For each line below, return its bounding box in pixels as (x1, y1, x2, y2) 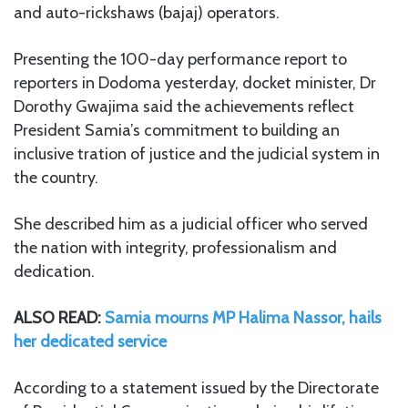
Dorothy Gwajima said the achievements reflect (14, 96, 354, 117)
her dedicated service (14, 331, 167, 352)
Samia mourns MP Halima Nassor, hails (105, 307, 382, 328)
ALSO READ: (14, 307, 105, 328)
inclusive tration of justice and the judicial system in (14, 143, 380, 164)
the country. (14, 167, 98, 188)
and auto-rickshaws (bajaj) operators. (14, 2, 280, 23)
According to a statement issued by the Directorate (14, 377, 379, 398)
